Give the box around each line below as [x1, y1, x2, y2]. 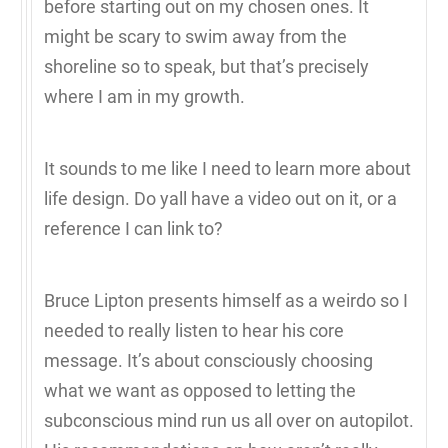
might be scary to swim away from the [44, 25, 347, 47]
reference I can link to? [44, 217, 227, 239]
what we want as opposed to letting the [44, 379, 356, 401]
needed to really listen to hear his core [44, 319, 344, 341]
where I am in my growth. [44, 85, 249, 107]
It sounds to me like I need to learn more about [44, 157, 411, 179]
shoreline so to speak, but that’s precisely [44, 55, 369, 77]
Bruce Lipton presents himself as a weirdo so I [44, 289, 408, 311]
